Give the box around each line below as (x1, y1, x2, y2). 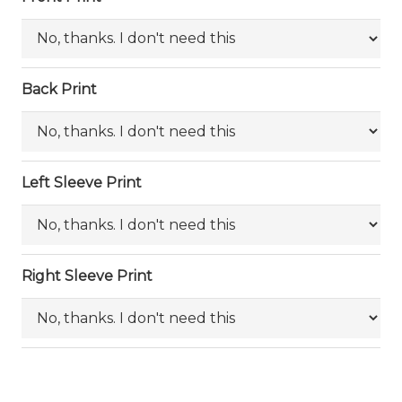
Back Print (22, 81, 97, 99)
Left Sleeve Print (22, 174, 142, 192)
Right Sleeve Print (22, 267, 153, 284)
